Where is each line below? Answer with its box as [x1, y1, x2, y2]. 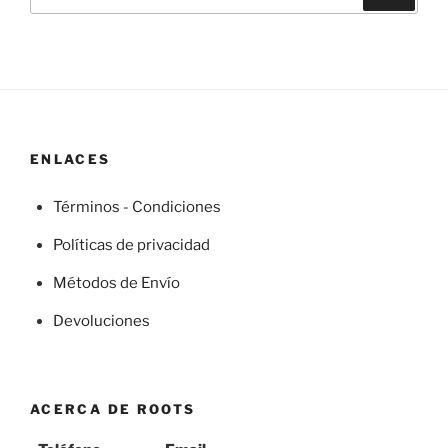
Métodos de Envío [52, 273, 180, 292]
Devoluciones [52, 311, 150, 330]
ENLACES [30, 150, 111, 167]
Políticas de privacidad [52, 235, 210, 254]
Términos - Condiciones [52, 197, 221, 216]
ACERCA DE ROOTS [30, 401, 196, 418]
